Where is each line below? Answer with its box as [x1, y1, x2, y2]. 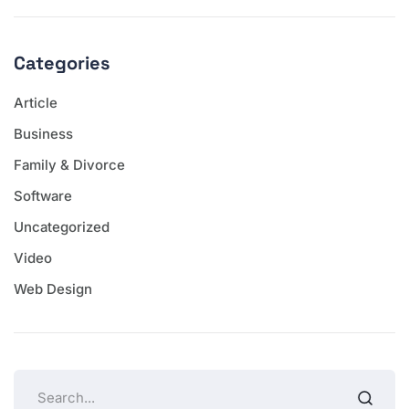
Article [14, 93, 58, 111]
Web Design [14, 279, 92, 298]
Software [14, 186, 72, 204]
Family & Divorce [14, 155, 125, 173]
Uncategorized [14, 217, 110, 236]
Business [14, 124, 73, 142]
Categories [14, 50, 110, 75]
